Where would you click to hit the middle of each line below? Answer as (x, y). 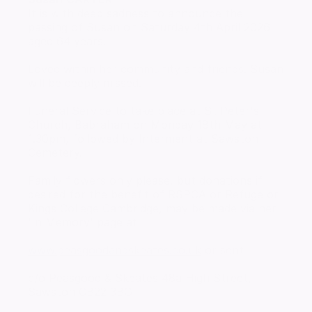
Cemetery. (55, 153)
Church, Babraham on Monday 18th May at (145, 125)
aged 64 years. (67, 41)
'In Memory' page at (83, 223)
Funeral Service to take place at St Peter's (143, 111)
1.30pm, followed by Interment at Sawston (143, 139)
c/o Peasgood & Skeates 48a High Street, (140, 278)
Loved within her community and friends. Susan (156, 69)
